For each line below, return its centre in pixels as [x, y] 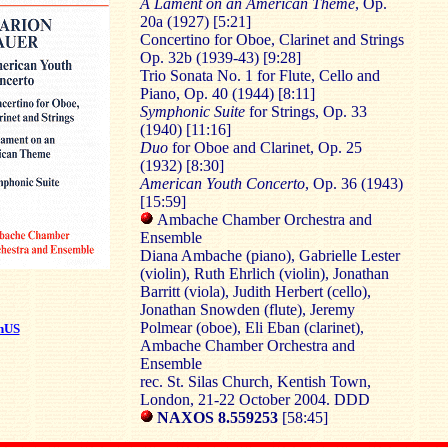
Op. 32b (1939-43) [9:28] [220, 57]
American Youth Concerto [222, 183]
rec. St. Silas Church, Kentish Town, [255, 381]
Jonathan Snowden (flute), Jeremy [247, 309]
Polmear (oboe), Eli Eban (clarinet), [251, 327]
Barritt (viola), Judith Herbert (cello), [255, 291]
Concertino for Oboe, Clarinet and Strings [271, 39]
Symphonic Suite [192, 111]
